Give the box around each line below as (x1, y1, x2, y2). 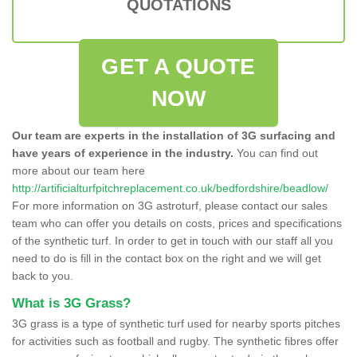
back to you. (12, 269, 73, 282)
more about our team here (12, 163, 145, 177)
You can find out (233, 146, 318, 159)
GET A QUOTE (101, 53, 256, 79)
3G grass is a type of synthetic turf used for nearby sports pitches (12, 316, 340, 330)
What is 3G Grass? (12, 295, 131, 311)
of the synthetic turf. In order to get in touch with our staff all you (12, 233, 333, 247)
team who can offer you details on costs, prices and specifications (12, 216, 342, 229)
